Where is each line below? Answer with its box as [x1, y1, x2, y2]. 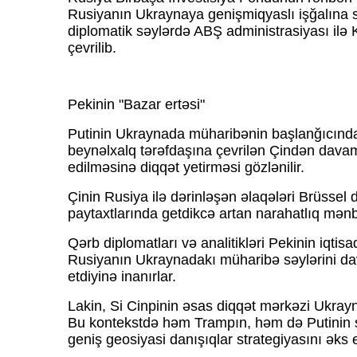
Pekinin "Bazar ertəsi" [67, 96, 205, 113]
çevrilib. [67, 40, 116, 57]
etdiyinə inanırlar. [67, 269, 176, 285]
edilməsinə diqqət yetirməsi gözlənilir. [67, 159, 304, 176]
